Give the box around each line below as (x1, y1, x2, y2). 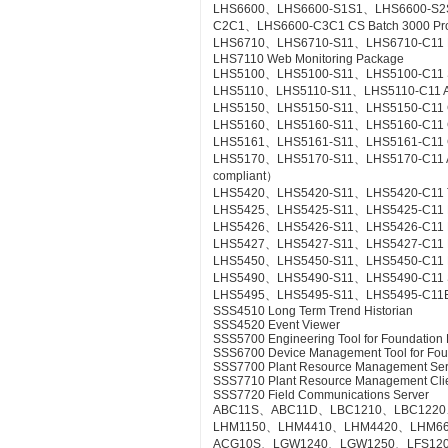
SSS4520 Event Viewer (213, 318, 340, 332)
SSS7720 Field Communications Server (213, 388, 429, 402)
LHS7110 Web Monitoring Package (213, 52, 404, 66)
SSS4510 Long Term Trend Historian (213, 304, 413, 318)
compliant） (213, 169, 278, 183)
